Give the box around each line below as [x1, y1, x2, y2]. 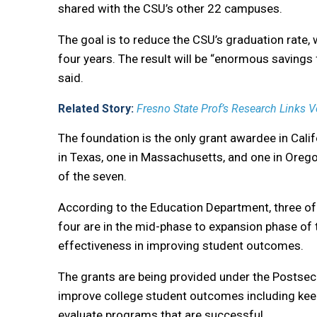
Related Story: [58, 102, 137, 116]
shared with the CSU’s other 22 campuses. [58, 1, 282, 16]
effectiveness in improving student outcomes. [58, 238, 304, 253]
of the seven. [58, 169, 127, 184]
